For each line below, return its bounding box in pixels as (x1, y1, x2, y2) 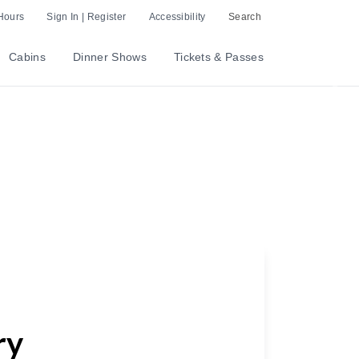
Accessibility (148, 10, 206, 22)
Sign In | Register (46, 10, 127, 22)
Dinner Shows (73, 50, 147, 63)
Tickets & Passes (173, 50, 264, 63)
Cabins (9, 50, 46, 63)
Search (228, 10, 261, 22)
